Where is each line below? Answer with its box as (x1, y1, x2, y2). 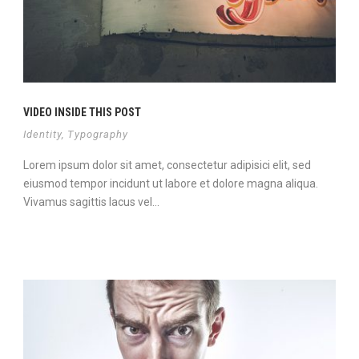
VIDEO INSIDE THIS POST (23, 105, 141, 119)
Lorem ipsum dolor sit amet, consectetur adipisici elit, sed (23, 158, 311, 171)
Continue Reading (23, 228, 115, 240)
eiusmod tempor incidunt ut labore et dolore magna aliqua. (23, 176, 318, 190)
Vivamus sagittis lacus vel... (23, 195, 159, 208)
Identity (23, 127, 62, 140)
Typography (67, 127, 128, 140)
